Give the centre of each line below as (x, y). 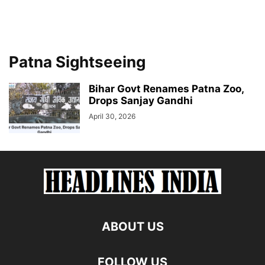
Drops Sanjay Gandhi (142, 101)
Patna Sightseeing (77, 62)
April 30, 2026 (112, 116)
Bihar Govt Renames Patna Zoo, (166, 89)
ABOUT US (132, 227)
